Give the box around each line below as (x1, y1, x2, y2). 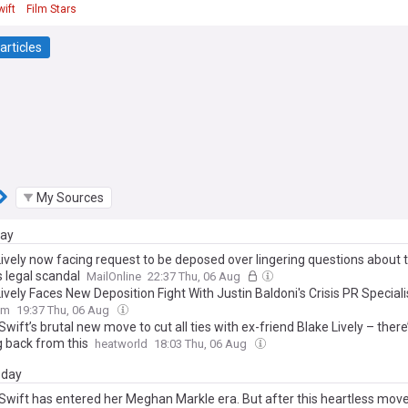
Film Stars (26, 3, 76, 16)
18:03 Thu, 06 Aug (154, 337, 250, 352)
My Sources (36, 189, 104, 205)
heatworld (95, 337, 148, 352)
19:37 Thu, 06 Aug (16, 303, 112, 318)
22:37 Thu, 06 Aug (148, 270, 243, 284)
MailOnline (87, 270, 141, 284)
